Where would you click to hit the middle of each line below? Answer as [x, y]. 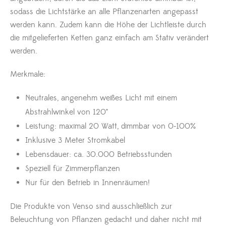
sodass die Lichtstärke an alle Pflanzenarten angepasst [104, 12]
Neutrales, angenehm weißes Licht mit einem [101, 98]
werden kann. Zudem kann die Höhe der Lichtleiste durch [108, 25]
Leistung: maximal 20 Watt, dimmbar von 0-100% [110, 126]
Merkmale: [28, 74]
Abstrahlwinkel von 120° [67, 112]
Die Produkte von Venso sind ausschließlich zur [91, 206]
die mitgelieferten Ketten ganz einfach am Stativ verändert [109, 38]
